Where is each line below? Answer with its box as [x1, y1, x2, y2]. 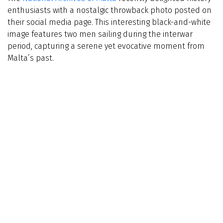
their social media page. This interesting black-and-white [7, 17, 211, 27]
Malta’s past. [7, 53, 54, 63]
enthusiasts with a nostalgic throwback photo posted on [7, 5, 212, 15]
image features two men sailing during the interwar [7, 29, 193, 39]
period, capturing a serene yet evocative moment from [7, 41, 205, 51]
